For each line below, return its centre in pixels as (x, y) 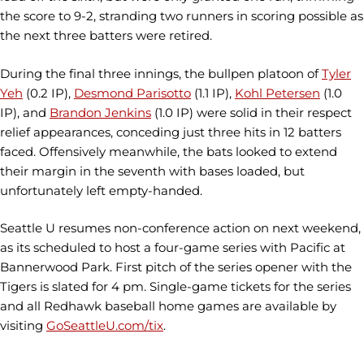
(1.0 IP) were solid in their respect (251, 112)
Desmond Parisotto (132, 93)
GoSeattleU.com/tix (105, 326)
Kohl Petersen (277, 93)
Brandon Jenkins (100, 112)
